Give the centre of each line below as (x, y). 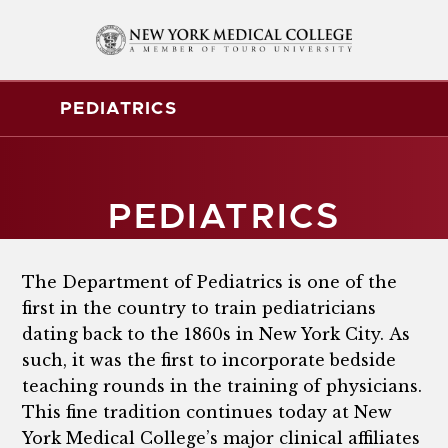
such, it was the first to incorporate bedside (209, 360)
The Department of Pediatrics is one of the (210, 282)
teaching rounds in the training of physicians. (222, 386)
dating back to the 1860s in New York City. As (216, 334)
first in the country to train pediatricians (199, 308)
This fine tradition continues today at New (207, 412)
